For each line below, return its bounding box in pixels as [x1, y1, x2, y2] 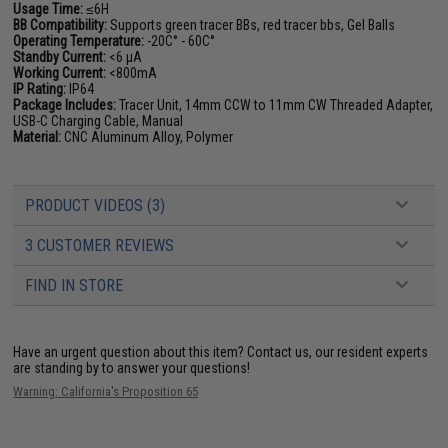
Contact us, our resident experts [247, 344, 429, 360]
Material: [13, 129, 62, 145]
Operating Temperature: [13, 33, 145, 49]
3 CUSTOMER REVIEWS [25, 236, 175, 255]
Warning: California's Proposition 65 [13, 384, 199, 399]
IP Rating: [13, 81, 67, 97]
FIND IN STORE [25, 276, 124, 295]
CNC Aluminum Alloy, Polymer [61, 129, 234, 145]
